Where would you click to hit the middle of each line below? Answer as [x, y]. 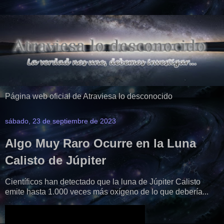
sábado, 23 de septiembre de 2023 [60, 121]
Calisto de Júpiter [55, 160]
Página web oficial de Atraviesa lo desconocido [89, 96]
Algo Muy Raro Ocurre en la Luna [100, 143]
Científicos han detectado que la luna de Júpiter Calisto [103, 182]
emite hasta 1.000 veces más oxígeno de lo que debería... [107, 192]
